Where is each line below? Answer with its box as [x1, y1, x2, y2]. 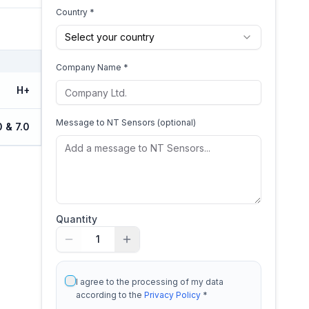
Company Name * [56, 62, 128, 72]
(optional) [155, 117, 196, 128]
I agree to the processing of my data [76, 277, 223, 287]
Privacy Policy [144, 290, 201, 300]
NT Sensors [107, 117, 155, 128]
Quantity [56, 213, 97, 225]
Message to [56, 117, 107, 128]
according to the [76, 290, 144, 300]
